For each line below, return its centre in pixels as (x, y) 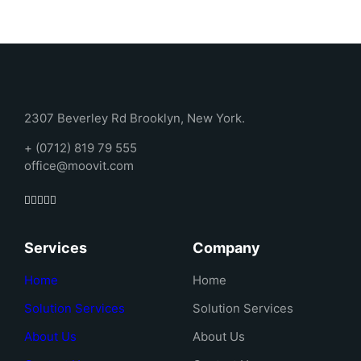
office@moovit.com (79, 165)
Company (226, 247)
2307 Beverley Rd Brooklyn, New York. (135, 118)
